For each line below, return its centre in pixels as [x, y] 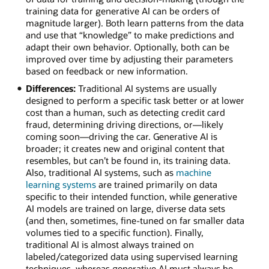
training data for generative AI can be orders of [122, 11]
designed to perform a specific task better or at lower [135, 100]
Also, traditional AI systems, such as [101, 172]
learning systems [61, 184]
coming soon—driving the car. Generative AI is [121, 136]
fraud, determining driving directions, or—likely [124, 124]
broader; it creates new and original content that [125, 148]
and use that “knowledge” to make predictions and [130, 35]
